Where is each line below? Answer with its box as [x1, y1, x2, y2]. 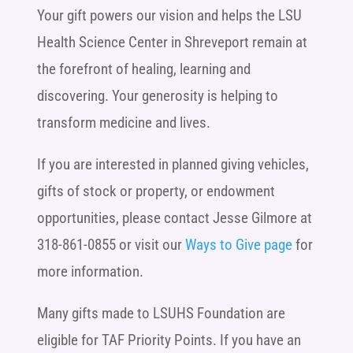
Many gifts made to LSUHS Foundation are [36, 303, 285, 322]
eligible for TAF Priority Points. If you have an [36, 330, 301, 349]
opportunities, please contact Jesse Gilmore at [36, 208, 312, 227]
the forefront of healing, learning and [36, 59, 251, 78]
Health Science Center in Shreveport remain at [36, 32, 307, 51]
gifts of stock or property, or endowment [36, 181, 275, 200]
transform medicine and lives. [36, 113, 210, 132]
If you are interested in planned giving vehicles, [36, 154, 309, 173]
